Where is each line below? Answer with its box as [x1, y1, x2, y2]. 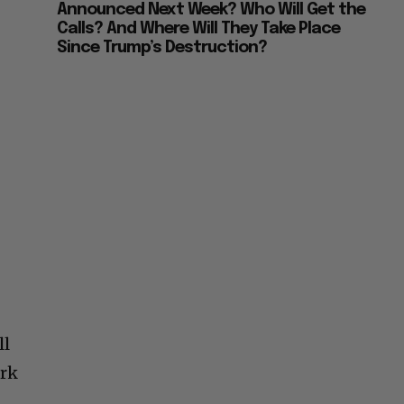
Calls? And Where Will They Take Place [57, 21, 341, 38]
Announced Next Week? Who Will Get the [57, 2, 366, 19]
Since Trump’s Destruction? [57, 40, 268, 57]
